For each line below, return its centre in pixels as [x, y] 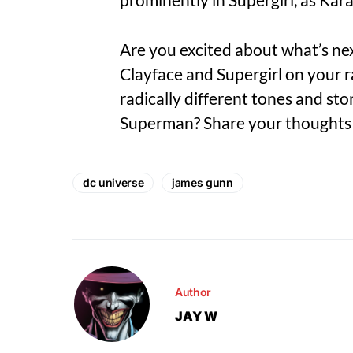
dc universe [113, 183]
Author [193, 292]
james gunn [203, 183]
